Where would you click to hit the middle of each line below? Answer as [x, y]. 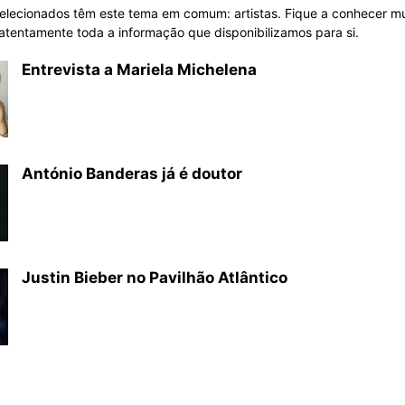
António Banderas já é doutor [132, 174]
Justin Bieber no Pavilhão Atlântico [155, 278]
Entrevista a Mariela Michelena [139, 70]
